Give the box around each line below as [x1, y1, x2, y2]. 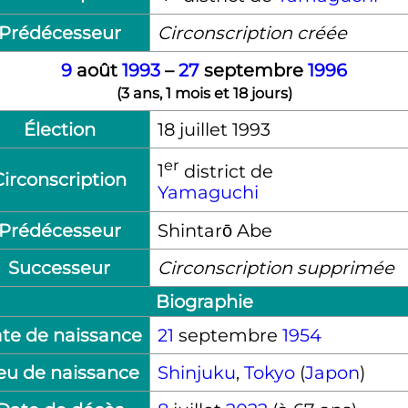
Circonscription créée [157, 21, 347, 44]
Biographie [155, 290, 253, 312]
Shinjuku [157, 361, 236, 383]
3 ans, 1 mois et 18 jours [120, 83, 288, 102]
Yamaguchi [157, 181, 259, 204]
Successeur [8, 256, 110, 279]
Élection [23, 117, 96, 140]
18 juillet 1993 [157, 117, 270, 140]
